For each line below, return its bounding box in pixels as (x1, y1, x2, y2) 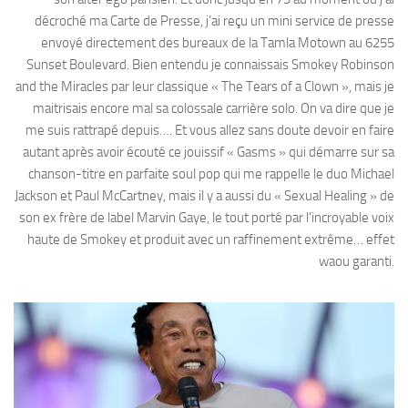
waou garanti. (319, 252, 394, 270)
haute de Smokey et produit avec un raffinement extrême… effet (27, 230, 394, 248)
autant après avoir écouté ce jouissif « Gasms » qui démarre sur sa (23, 143, 394, 160)
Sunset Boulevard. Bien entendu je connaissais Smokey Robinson (26, 56, 394, 73)
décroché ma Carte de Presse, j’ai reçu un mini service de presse (35, 12, 394, 29)
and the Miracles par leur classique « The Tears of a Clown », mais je (15, 77, 394, 95)
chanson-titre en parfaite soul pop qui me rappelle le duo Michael (28, 165, 394, 182)
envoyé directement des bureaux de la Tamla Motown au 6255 (41, 34, 394, 51)
